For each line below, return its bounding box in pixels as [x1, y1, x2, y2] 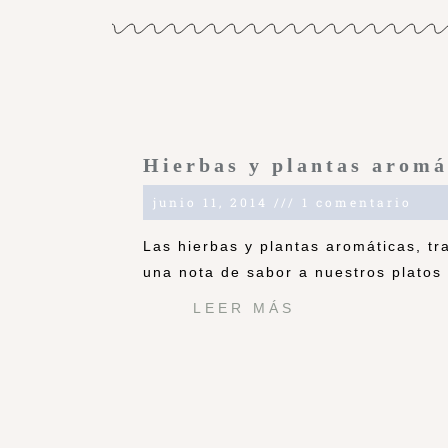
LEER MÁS [193, 300, 295, 317]
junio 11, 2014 [153, 194, 274, 211]
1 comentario [296, 194, 412, 211]
